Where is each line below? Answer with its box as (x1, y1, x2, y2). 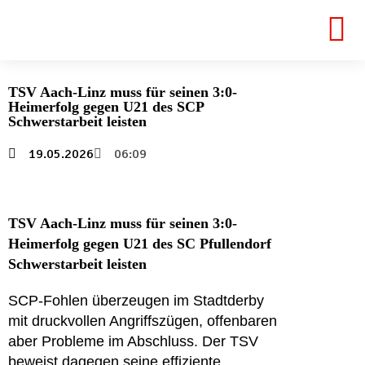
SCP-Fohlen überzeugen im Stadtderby (8, 292, 264, 309)
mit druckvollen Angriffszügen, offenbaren (8, 313, 277, 329)
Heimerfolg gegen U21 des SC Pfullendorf (8, 235, 271, 252)
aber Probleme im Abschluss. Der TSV (8, 333, 258, 350)
